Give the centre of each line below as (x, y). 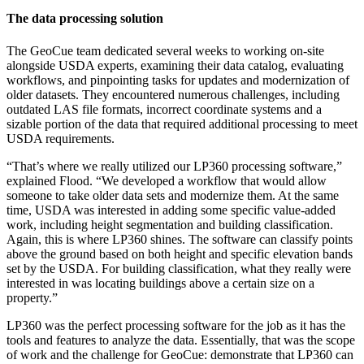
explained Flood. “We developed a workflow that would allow (167, 180)
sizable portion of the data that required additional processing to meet (182, 123)
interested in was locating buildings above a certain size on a (160, 283)
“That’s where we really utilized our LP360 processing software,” (174, 166)
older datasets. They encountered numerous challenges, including (173, 94)
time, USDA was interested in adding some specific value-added (171, 210)
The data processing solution (85, 19)
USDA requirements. (61, 138)
